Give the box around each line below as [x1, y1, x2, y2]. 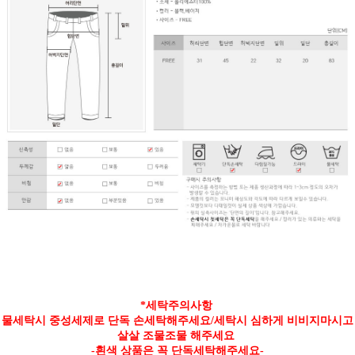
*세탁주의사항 [139, 299, 216, 311]
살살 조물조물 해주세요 [117, 329, 238, 342]
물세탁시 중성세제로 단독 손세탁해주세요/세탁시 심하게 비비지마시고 [2, 314, 353, 326]
